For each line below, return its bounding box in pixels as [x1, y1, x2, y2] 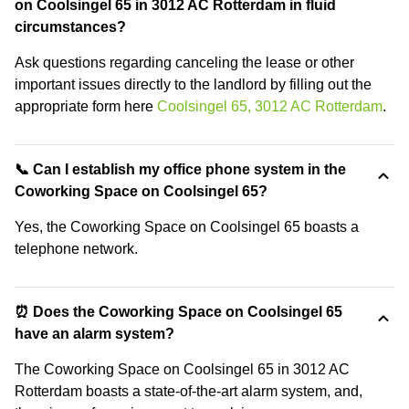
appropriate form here [15, 98, 157, 114]
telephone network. [15, 240, 138, 257]
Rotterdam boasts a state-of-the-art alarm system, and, [15, 383, 362, 399]
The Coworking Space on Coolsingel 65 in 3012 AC [15, 361, 350, 377]
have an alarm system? [15, 325, 174, 341]
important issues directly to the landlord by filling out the [15, 76, 372, 92]
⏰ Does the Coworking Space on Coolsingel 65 [15, 303, 342, 320]
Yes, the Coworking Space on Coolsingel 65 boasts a [15, 218, 359, 235]
